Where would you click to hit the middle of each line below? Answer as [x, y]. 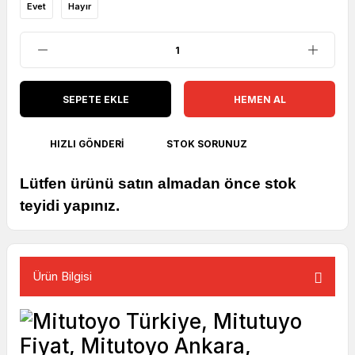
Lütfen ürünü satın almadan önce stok [158, 183]
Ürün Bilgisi [62, 276]
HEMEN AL [260, 99]
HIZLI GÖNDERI [87, 143]
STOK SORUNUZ [207, 143]
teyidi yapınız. [70, 206]
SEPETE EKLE [95, 99]
